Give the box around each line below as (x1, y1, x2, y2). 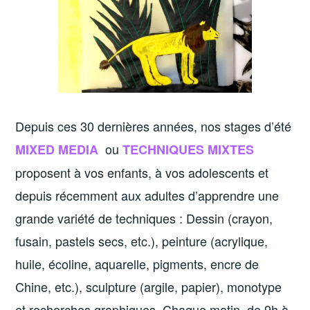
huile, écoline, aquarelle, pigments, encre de (15, 255, 259, 273)
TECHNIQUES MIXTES (122, 140, 255, 159)
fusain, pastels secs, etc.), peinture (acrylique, (15, 232, 268, 250)
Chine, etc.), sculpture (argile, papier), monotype (15, 277, 282, 296)
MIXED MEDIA (15, 140, 102, 159)
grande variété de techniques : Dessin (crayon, (15, 209, 273, 228)
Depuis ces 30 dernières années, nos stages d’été (15, 117, 292, 136)
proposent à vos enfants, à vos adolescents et (15, 163, 269, 182)
